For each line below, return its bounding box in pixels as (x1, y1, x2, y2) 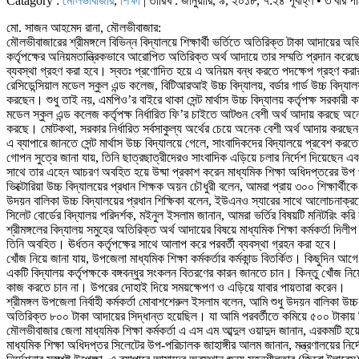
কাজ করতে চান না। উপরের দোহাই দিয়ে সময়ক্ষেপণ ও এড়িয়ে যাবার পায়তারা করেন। (6, 280, 345, 294)
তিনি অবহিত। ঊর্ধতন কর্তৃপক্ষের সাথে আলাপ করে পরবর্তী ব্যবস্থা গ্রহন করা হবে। (6, 236, 338, 251)
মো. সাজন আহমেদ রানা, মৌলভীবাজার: (6, 20, 161, 34)
